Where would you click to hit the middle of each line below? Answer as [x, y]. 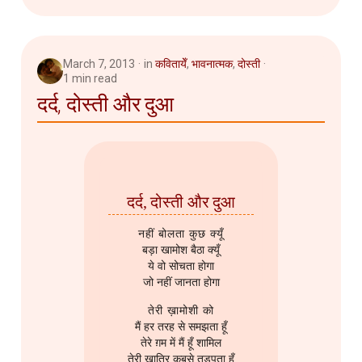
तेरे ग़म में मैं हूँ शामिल [181, 343]
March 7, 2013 [99, 64]
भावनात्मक [212, 64]
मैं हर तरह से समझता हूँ [181, 327]
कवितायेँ [171, 64]
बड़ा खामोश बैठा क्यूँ [181, 250]
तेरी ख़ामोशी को [181, 311]
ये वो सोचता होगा [181, 267]
